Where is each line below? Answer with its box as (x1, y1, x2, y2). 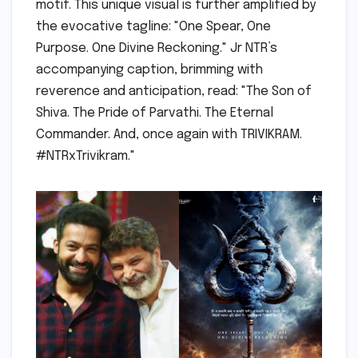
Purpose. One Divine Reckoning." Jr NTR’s (36, 41, 277, 55)
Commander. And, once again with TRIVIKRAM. (36, 127, 302, 141)
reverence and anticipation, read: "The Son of (36, 84, 312, 98)
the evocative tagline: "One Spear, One (36, 19, 271, 34)
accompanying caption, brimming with (36, 62, 263, 77)
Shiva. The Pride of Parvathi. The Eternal (36, 105, 273, 120)
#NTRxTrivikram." (36, 149, 135, 163)
